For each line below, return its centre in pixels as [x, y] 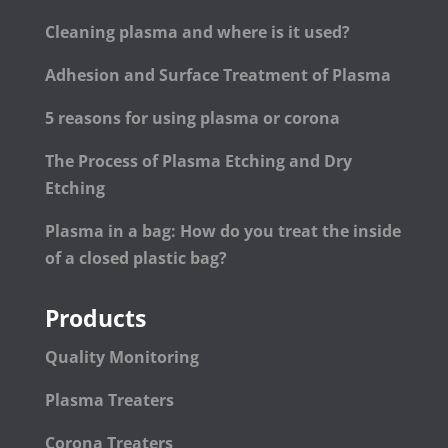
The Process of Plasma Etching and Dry [198, 161]
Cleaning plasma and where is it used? [197, 32]
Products [95, 318]
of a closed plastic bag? [135, 258]
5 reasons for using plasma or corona [192, 118]
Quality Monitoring [121, 357]
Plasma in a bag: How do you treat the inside [222, 231]
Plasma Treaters [109, 400]
